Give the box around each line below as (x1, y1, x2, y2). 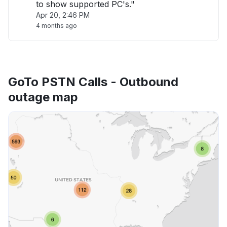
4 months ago (36, 22, 77, 29)
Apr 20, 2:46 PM (36, 11, 90, 19)
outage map (8, 90, 78, 104)
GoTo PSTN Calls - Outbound (8, 74, 178, 89)
